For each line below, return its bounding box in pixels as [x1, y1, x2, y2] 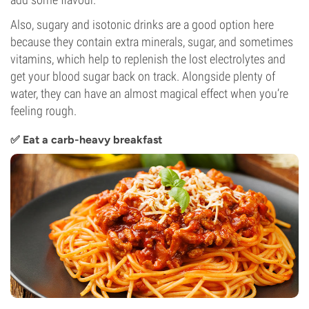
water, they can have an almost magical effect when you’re [10, 86, 288, 101]
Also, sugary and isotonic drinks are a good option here [10, 17, 274, 32]
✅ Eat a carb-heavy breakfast [10, 133, 162, 146]
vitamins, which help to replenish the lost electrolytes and [10, 52, 286, 66]
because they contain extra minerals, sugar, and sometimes [10, 34, 293, 49]
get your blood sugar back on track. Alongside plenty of [10, 69, 275, 83]
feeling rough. [10, 103, 77, 118]
